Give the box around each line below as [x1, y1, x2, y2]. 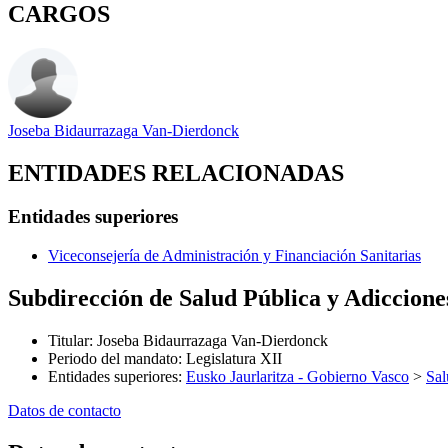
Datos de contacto [8, 401, 121, 419]
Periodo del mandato [48, 349, 178, 367]
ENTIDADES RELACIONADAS [8, 159, 344, 186]
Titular [48, 331, 89, 349]
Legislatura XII [186, 349, 282, 367]
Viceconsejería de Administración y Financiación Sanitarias [48, 247, 421, 265]
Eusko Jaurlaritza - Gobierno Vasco [186, 367, 409, 385]
